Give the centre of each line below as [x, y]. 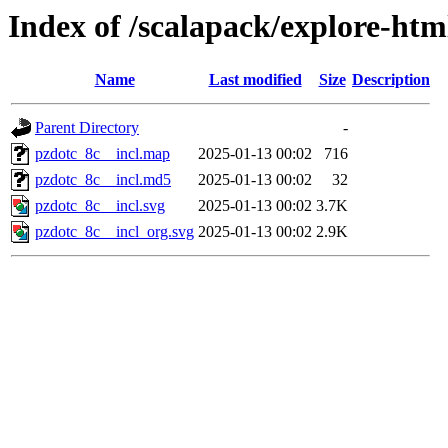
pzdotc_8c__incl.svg [100, 206]
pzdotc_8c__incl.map [102, 154]
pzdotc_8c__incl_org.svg [114, 232]
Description [391, 80]
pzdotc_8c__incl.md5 [103, 180]
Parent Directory [87, 128]
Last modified [255, 80]
